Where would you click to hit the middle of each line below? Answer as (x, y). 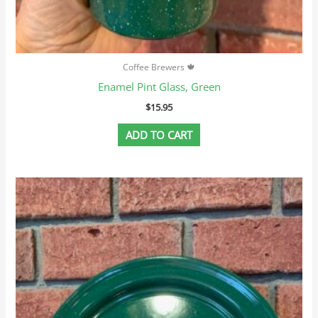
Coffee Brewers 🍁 (159, 67)
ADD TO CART (159, 135)
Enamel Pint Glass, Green (159, 86)
